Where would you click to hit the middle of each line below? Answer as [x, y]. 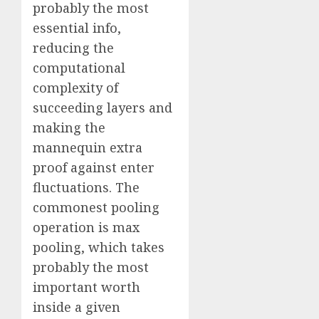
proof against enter [94, 168]
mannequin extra [88, 148]
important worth [87, 287]
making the [69, 128]
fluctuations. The [86, 188]
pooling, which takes [99, 247]
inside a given [77, 307]
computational [79, 68]
